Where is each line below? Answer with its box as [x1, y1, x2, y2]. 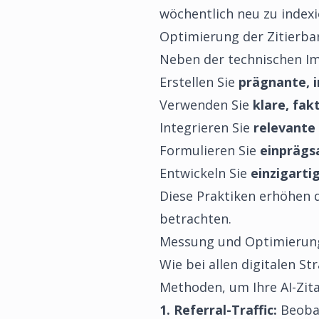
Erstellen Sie [159, 73, 239, 90]
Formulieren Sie [159, 142, 260, 159]
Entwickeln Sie [159, 164, 251, 182]
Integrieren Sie [159, 119, 253, 136]
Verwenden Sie [159, 96, 253, 113]
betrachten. [159, 210, 231, 227]
